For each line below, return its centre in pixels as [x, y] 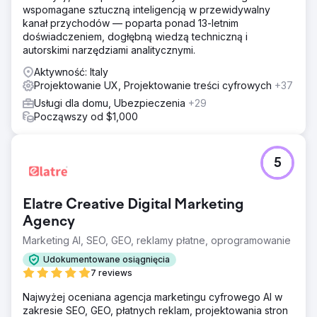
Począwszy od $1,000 [86, 116]
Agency [49, 222]
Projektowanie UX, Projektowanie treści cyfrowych [154, 85]
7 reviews [111, 272]
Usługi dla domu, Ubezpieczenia [111, 103]
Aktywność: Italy [71, 71]
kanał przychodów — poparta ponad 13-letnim [131, 23]
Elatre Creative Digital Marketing [133, 205]
